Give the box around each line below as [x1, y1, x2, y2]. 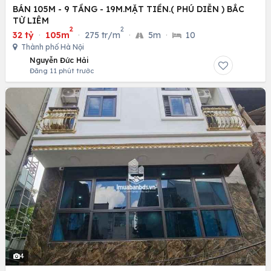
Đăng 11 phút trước [30, 67, 94, 76]
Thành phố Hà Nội [19, 42, 84, 52]
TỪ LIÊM [13, 15, 49, 27]
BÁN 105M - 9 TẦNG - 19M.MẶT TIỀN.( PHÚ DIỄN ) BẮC [13, 4, 244, 15]
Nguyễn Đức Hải [30, 56, 89, 65]
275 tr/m [85, 30, 120, 41]
